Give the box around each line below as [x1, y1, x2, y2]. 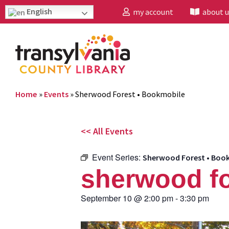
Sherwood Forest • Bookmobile [75, 88, 185, 99]
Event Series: [92, 151, 143, 163]
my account [130, 7, 173, 17]
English [25, 6, 52, 16]
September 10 [81, 192, 132, 204]
